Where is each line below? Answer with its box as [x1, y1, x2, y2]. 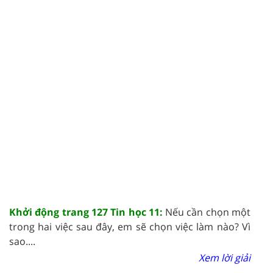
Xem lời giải [199, 250, 250, 264]
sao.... [9, 234, 35, 248]
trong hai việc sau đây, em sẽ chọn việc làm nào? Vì [9, 219, 250, 233]
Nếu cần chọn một [165, 205, 251, 219]
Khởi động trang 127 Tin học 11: [9, 205, 166, 219]
